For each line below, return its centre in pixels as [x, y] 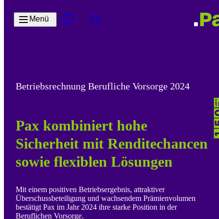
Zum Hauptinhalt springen [44, 8]
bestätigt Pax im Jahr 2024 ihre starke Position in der [96, 207]
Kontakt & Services [88, 24]
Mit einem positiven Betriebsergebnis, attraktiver [90, 190]
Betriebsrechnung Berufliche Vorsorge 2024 [103, 86]
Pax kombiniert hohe [81, 126]
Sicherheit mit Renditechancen [112, 144]
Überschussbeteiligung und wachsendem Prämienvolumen [106, 198]
